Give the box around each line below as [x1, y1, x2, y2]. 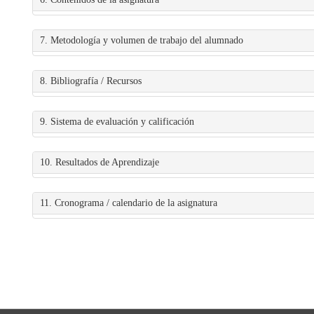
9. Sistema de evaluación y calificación [40, 116, 194, 127]
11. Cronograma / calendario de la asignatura [40, 198, 217, 208]
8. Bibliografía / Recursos [40, 76, 142, 86]
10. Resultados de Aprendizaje [40, 157, 159, 168]
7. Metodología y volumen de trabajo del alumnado [40, 35, 243, 46]
